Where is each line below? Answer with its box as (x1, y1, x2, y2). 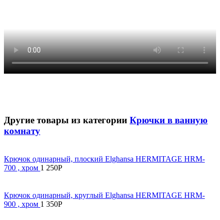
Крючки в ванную (130, 114, 208, 125)
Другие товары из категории (4, 114, 130, 125)
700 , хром (4, 163, 40, 172)
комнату (4, 125, 40, 136)
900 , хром (4, 199, 40, 208)
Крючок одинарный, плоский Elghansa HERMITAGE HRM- (4, 154, 205, 163)
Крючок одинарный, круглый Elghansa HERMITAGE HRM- (4, 191, 205, 199)
